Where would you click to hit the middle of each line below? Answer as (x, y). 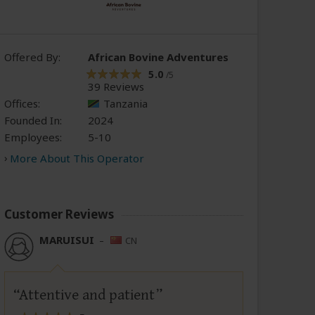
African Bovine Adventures (158, 57)
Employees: (33, 137)
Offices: (22, 104)
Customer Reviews (59, 214)
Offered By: (32, 57)
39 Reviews (116, 87)
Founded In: (33, 121)
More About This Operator (77, 159)
